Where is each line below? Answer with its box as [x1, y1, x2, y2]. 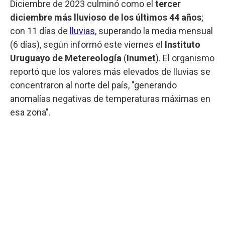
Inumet [127, 52, 156, 63]
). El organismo [156, 52, 214, 63]
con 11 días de [10, 25, 70, 36]
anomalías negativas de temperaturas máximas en [10, 93, 210, 104]
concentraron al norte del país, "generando [10, 79, 177, 90]
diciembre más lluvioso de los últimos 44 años [10, 12, 201, 23]
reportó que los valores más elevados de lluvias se [10, 66, 210, 77]
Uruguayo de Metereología [10, 52, 124, 63]
